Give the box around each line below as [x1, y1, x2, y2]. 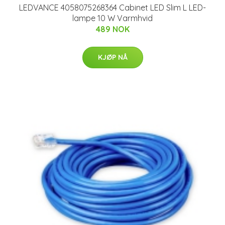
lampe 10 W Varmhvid [72, 13, 153, 23]
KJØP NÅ [97, 52, 128, 62]
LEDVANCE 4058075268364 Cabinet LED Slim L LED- [19, 2, 206, 13]
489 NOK [95, 24, 130, 34]
